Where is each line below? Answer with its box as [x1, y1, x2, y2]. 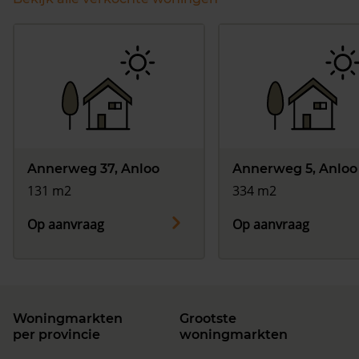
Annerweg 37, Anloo [27, 161, 159, 177]
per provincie [13, 327, 100, 343]
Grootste [179, 311, 236, 327]
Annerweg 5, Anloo [232, 161, 357, 177]
